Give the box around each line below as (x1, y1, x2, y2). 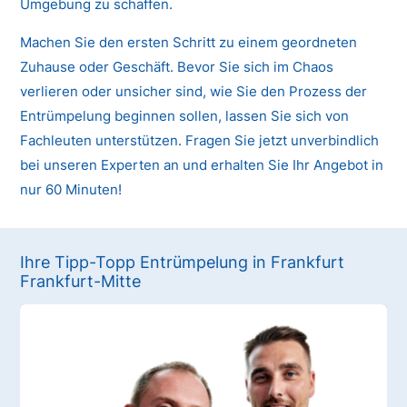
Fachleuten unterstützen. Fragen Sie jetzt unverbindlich (20, 132, 380, 150)
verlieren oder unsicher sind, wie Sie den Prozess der (20, 83, 368, 101)
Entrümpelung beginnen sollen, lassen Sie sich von (20, 107, 350, 125)
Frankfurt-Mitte (20, 271, 142, 291)
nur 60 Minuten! (20, 181, 123, 199)
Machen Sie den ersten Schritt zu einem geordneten (20, 34, 358, 52)
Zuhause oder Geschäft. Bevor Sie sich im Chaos (20, 58, 334, 76)
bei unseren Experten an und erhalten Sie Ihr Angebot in (20, 156, 384, 174)
